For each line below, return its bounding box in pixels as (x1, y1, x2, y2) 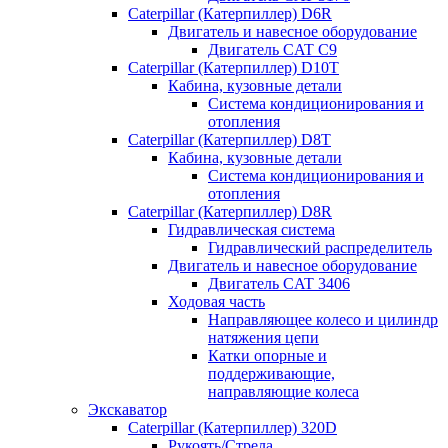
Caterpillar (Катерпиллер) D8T (128, 131, 331, 148)
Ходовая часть (168, 293, 265, 310)
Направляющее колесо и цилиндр (208, 311, 438, 328)
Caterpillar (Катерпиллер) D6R (128, 5, 332, 22)
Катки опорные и (208, 347, 327, 364)
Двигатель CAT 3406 (208, 275, 350, 292)
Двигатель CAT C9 (208, 41, 337, 58)
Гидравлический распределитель (208, 239, 432, 256)
